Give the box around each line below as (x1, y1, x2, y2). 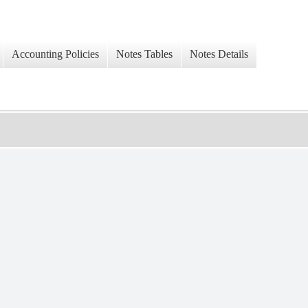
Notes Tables (116, 48, 173, 60)
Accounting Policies (12, 48, 99, 60)
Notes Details (190, 48, 248, 60)
